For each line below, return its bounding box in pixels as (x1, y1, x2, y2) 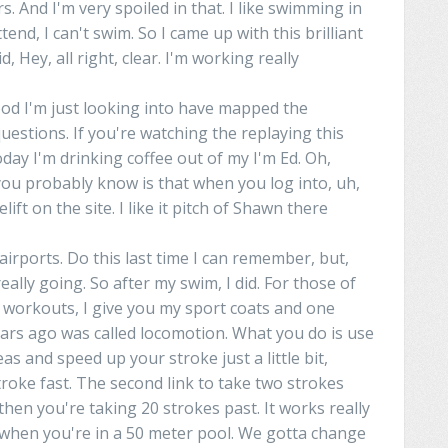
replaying (237, 121, 312, 144)
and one (270, 296, 335, 319)
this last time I (89, 246, 198, 269)
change (307, 421, 366, 444)
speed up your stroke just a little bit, (53, 346, 328, 369)
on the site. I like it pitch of (28, 196, 229, 219)
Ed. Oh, (276, 146, 331, 169)
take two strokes (214, 371, 344, 394)
